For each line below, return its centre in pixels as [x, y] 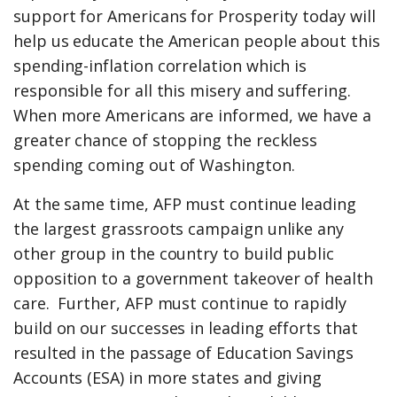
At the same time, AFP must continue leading [185, 204]
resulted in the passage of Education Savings [183, 353]
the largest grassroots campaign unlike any [179, 229]
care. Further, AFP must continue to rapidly [180, 304]
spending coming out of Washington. [154, 165]
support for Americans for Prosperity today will [195, 16]
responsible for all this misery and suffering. [182, 91]
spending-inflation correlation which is [160, 66]
